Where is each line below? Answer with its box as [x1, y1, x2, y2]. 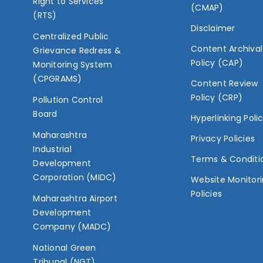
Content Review [191, 77, 258, 89]
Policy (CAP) [191, 56, 244, 69]
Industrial [33, 143, 72, 155]
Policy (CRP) [191, 91, 243, 103]
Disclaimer [191, 22, 235, 34]
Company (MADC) [33, 220, 112, 232]
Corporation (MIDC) [33, 171, 117, 183]
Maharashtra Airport [33, 192, 117, 204]
